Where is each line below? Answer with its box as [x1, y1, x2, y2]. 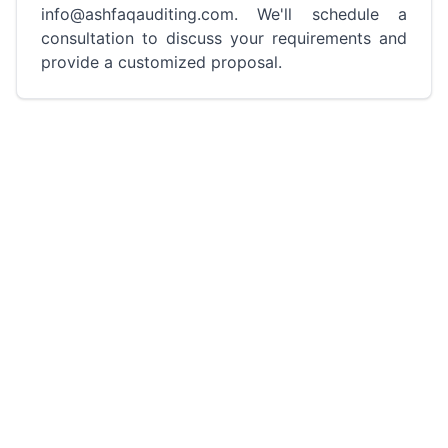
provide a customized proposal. [41, 52, 282, 72]
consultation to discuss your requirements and [41, 28, 407, 48]
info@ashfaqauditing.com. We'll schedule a [41, 4, 407, 24]
